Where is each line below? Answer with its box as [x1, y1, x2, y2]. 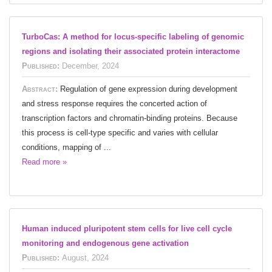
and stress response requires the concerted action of [22, 98, 207, 108]
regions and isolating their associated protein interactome [22, 46, 240, 56]
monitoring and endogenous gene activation [22, 238, 189, 248]
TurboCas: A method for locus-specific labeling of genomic [22, 32, 244, 41]
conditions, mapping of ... [22, 142, 111, 152]
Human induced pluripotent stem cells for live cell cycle [22, 223, 232, 233]
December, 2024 [62, 61, 119, 70]
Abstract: [22, 84, 60, 93]
